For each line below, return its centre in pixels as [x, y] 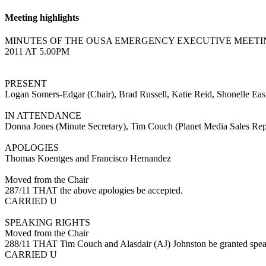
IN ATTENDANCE [43, 115]
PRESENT [26, 83]
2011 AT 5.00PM [37, 51]
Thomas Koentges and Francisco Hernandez [88, 158]
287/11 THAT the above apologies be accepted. [94, 190]
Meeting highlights [42, 17]
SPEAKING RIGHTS [47, 222]
